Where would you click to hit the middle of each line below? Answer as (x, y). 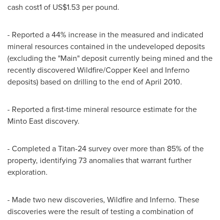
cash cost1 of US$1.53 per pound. (63, 7)
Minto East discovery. (43, 121)
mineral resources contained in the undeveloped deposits (106, 46)
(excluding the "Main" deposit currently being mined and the (110, 58)
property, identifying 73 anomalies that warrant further (99, 160)
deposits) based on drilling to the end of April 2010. (95, 82)
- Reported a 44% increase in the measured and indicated (105, 34)
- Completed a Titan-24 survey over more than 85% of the (106, 148)
